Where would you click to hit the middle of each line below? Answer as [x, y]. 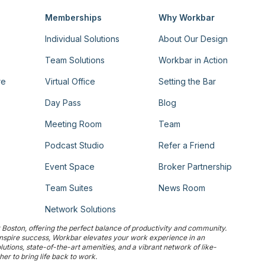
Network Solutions [81, 209]
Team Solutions [75, 60]
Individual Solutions [83, 39]
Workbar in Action [193, 60]
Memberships [74, 18]
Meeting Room [74, 124]
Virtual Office [70, 82]
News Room [182, 188]
